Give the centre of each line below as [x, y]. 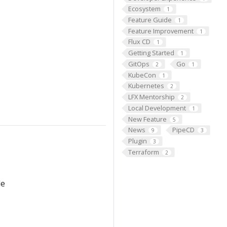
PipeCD [183, 130]
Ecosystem [144, 9]
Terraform [143, 152]
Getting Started [151, 53]
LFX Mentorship [151, 97]
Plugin [137, 141]
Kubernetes [146, 86]
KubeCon [142, 75]
